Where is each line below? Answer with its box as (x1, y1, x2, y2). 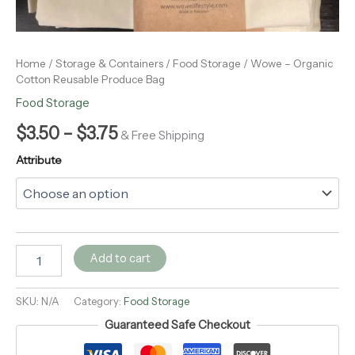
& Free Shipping (120, 128, 204, 143)
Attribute (16, 153, 62, 168)
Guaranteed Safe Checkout (105, 318, 250, 333)
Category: (74, 294, 124, 307)
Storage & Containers (55, 56, 163, 70)
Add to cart (89, 250, 151, 265)
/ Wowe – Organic (241, 56, 333, 70)
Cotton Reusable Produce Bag (16, 72, 165, 86)
